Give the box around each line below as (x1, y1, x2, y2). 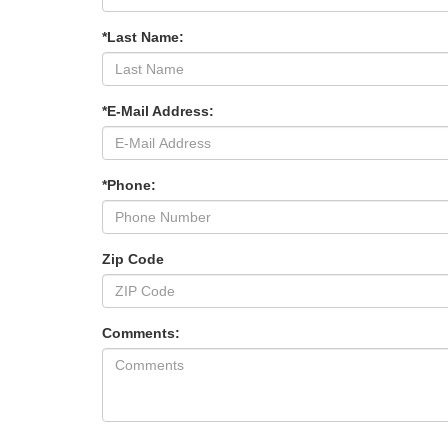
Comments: (102, 324, 180, 341)
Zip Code (102, 250, 164, 267)
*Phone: (102, 176, 156, 193)
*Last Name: (102, 28, 184, 45)
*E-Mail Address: (102, 102, 214, 119)
